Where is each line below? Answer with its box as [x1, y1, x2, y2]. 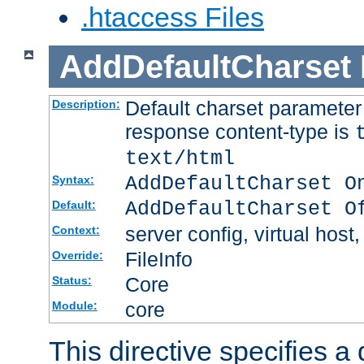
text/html [124, 147, 235, 171]
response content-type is [124, 120, 355, 144]
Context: [51, 223, 100, 237]
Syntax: [51, 173, 94, 187]
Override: [51, 249, 103, 262]
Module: [51, 299, 97, 313]
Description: [51, 97, 120, 111]
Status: [51, 274, 92, 288]
